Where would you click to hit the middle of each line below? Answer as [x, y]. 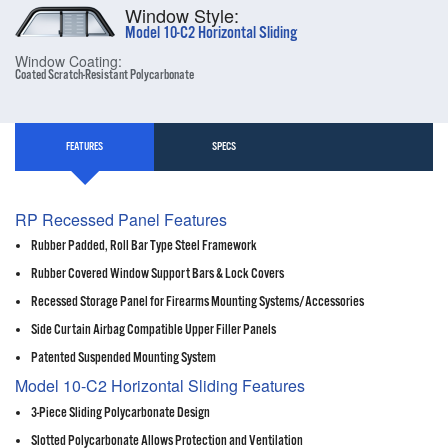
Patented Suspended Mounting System [123, 358]
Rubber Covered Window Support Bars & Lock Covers [157, 274]
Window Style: [182, 15]
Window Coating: [68, 61]
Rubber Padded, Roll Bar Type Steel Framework [144, 246]
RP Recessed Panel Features [121, 219]
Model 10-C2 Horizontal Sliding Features [160, 386]
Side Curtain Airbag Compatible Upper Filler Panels [153, 330]
